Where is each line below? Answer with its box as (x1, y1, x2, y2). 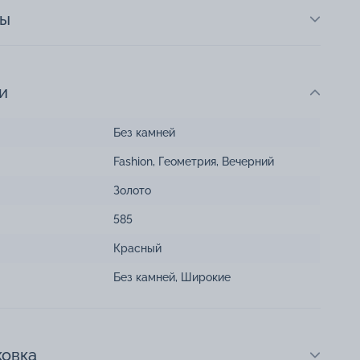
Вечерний (222, 155, 274, 169)
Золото (113, 184, 151, 198)
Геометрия (158, 155, 216, 169)
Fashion (113, 155, 153, 169)
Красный (113, 242, 162, 256)
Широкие (181, 271, 231, 284)
